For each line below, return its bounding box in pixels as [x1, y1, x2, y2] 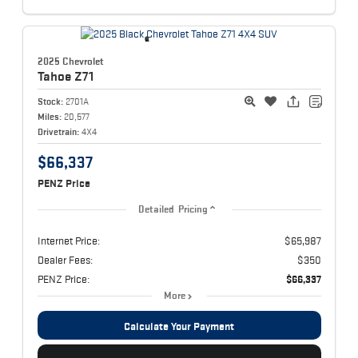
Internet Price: [37, 233, 100, 247]
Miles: [37, 110, 62, 121]
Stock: [37, 95, 63, 106]
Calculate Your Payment [124, 319, 234, 332]
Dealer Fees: [37, 253, 93, 266]
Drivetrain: [37, 125, 79, 137]
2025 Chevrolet [37, 54, 104, 67]
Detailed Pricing [137, 203, 209, 215]
